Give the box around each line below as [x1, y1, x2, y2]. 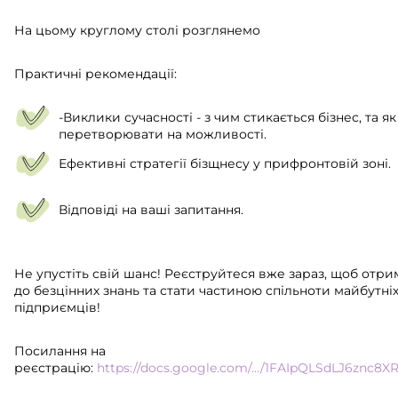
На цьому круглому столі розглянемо [14, 22, 260, 38]
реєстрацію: [14, 360, 97, 376]
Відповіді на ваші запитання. [59, 202, 243, 218]
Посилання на [14, 343, 106, 359]
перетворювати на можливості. [59, 126, 267, 142]
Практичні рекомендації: [14, 66, 177, 82]
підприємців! [14, 299, 100, 315]
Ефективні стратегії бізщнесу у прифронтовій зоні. [59, 155, 391, 171]
